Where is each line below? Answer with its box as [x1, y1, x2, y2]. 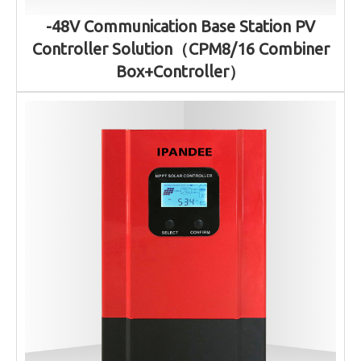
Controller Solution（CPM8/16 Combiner [31, 39, 330, 59]
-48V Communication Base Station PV [46, 17, 315, 36]
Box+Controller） [116, 62, 245, 81]
